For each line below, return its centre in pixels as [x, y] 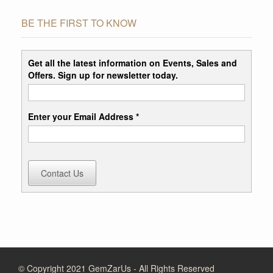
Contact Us [62, 173]
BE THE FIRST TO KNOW [79, 23]
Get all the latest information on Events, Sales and [133, 62]
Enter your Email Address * [83, 116]
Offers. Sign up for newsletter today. [103, 75]
